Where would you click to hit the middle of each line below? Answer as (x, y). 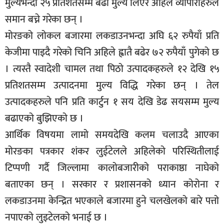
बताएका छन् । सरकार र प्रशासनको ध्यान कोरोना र (112, 184)
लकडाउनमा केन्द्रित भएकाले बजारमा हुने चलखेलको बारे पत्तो (112, 201)
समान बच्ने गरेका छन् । (44, 19)
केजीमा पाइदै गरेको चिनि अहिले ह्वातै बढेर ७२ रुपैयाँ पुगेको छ (112, 52)
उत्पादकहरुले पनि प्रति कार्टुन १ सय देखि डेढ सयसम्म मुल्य (112, 102)
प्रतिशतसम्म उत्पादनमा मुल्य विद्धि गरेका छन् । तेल (112, 85)
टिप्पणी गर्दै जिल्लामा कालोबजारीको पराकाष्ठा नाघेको (112, 168)
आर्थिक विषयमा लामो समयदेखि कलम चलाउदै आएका (112, 135)
